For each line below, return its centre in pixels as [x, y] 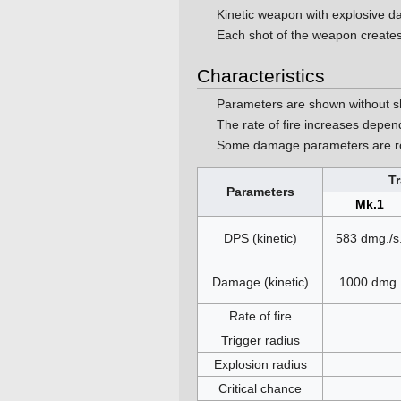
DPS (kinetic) [260, 239]
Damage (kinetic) [260, 282]
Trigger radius [260, 341]
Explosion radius [260, 365]
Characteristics [261, 76]
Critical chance [260, 389]
